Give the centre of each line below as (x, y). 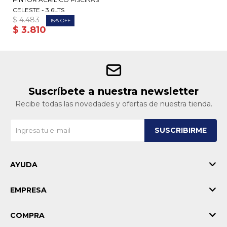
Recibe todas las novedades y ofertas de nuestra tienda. (113, 104)
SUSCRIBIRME (181, 130)
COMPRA (27, 215)
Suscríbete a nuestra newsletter (113, 91)
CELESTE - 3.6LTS (39, 10)
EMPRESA (28, 190)
